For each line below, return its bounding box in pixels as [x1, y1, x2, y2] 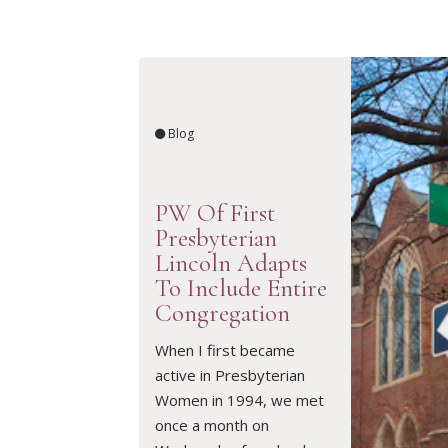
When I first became [154, 340, 295, 361]
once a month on [154, 415, 269, 436]
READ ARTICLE [294, 331, 407, 352]
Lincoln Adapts [154, 247, 307, 278]
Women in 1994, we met [154, 390, 324, 411]
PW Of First [154, 197, 275, 228]
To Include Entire [154, 272, 327, 303]
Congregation [154, 297, 290, 328]
